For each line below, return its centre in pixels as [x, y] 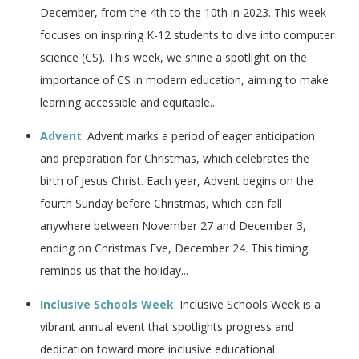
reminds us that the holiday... [114, 270]
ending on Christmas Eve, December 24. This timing [174, 248]
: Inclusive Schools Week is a [247, 304]
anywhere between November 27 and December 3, [173, 225]
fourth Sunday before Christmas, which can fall [161, 203]
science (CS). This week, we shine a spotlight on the [173, 57]
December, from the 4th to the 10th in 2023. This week [183, 12]
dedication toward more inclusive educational [157, 349]
